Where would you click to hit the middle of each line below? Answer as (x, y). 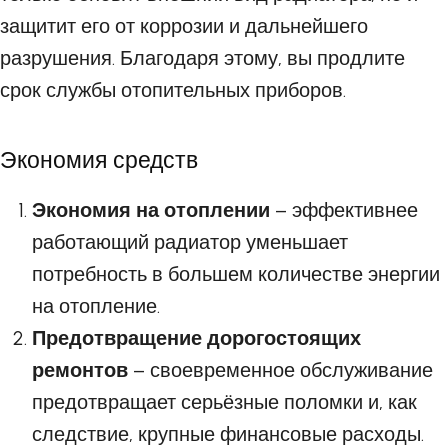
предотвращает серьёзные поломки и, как (224, 402)
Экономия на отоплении (151, 210)
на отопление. (96, 306)
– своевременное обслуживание (280, 370)
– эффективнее (344, 210)
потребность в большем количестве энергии (236, 274)
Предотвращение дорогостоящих (196, 338)
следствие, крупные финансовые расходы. (228, 434)
